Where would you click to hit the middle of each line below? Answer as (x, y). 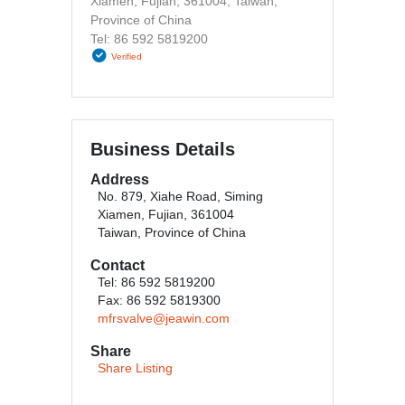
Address (120, 179)
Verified (127, 57)
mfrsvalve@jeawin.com (164, 319)
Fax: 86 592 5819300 (159, 301)
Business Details (163, 149)
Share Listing (135, 368)
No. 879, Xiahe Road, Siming (180, 197)
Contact (118, 265)
